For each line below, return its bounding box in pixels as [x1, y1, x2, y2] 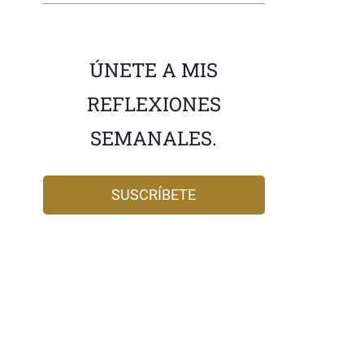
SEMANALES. [90, 125, 218, 152]
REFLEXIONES [86, 91, 221, 118]
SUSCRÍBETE [111, 186, 197, 204]
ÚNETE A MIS [89, 57, 219, 84]
